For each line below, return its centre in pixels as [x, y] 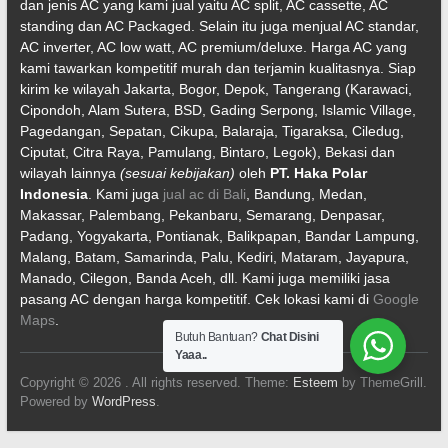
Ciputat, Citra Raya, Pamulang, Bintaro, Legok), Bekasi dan [207, 151]
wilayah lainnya [69, 172]
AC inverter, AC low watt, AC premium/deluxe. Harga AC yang [213, 46]
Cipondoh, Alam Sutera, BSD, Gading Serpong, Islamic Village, [217, 109]
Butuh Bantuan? [218, 337]
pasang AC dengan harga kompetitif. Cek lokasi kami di [196, 298]
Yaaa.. [191, 355]
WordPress [123, 401]
